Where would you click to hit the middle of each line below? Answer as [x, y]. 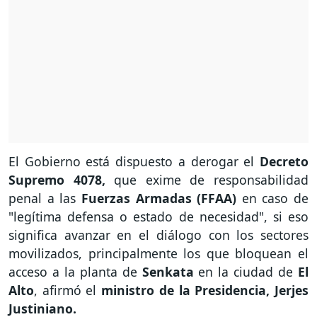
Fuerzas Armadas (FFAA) [159, 198]
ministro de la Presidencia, [186, 290]
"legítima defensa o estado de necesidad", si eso [158, 217]
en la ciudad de [248, 272]
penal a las [45, 198]
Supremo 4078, [57, 180]
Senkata [170, 272]
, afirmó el [68, 290]
